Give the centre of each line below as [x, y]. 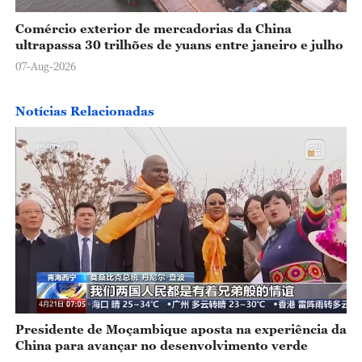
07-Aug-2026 [45, 67]
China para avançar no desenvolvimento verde [161, 345]
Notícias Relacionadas [84, 111]
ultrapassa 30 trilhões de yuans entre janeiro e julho [179, 44]
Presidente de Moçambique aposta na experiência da [181, 329]
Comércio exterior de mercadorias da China [153, 28]
